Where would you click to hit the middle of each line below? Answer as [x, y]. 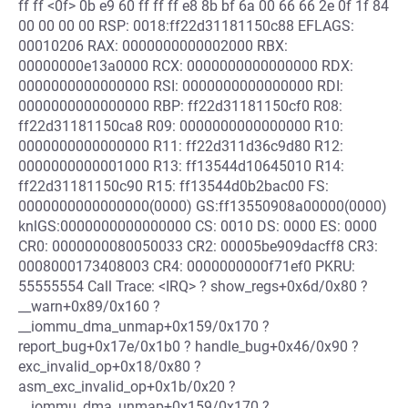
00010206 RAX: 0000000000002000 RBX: [153, 46]
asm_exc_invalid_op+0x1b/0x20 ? [127, 387]
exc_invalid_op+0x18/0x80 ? [110, 367]
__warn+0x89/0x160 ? [89, 306]
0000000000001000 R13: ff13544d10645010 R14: [181, 166]
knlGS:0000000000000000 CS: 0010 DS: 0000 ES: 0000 [198, 226]
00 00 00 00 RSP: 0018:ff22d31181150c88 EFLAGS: [186, 26]
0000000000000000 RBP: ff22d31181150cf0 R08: [180, 106]
